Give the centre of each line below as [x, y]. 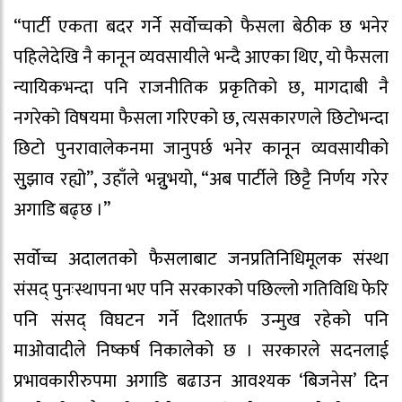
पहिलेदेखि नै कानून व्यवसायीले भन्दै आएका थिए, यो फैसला [201, 58]
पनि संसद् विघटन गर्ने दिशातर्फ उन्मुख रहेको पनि [201, 320]
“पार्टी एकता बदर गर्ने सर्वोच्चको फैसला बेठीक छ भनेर [201, 27]
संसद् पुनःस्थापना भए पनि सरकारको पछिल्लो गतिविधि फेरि [201, 289]
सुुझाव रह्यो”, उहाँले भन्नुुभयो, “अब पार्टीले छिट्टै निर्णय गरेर [201, 180]
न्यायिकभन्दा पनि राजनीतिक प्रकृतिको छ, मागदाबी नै [201, 88]
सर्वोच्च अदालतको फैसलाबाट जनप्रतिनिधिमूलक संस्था [201, 259]
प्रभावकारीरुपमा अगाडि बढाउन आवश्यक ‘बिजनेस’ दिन [201, 381]
